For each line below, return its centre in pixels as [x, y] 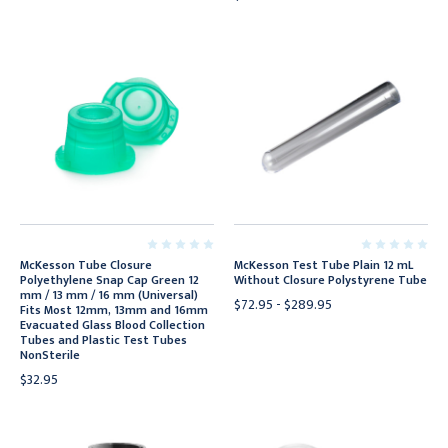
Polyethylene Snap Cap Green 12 [109, 280]
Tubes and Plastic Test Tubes [103, 340]
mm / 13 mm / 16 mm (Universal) [109, 295]
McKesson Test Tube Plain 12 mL [323, 265]
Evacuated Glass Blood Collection [112, 325]
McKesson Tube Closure [86, 265]
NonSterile [50, 355]
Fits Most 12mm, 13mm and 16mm [114, 310]
